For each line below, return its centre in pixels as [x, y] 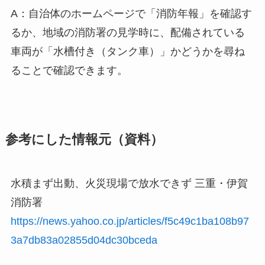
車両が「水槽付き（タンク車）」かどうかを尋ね [127, 52]
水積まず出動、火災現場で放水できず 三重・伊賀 [129, 184]
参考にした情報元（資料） [84, 140]
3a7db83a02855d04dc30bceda [84, 240]
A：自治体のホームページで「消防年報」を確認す [131, 14]
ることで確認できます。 [69, 71]
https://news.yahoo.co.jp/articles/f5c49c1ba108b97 [130, 222]
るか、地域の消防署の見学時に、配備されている [127, 33]
